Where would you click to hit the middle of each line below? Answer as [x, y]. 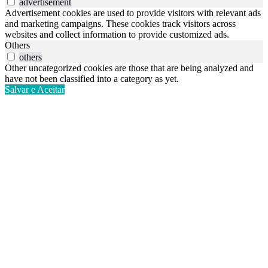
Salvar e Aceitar [35, 90]
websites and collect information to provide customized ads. [117, 35]
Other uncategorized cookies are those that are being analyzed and [129, 68]
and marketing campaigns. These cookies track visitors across [120, 24]
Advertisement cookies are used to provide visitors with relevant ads [133, 13]
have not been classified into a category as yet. [92, 79]
